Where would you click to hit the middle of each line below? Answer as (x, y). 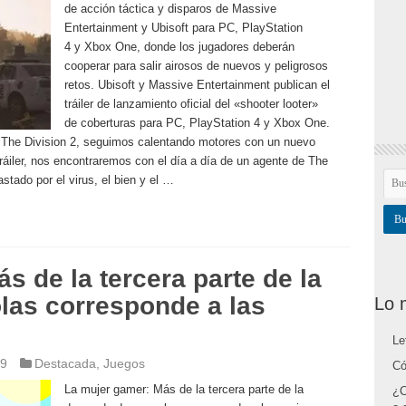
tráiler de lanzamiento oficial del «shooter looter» (191, 104)
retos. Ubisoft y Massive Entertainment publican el (197, 85)
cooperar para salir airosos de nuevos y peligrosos (196, 66)
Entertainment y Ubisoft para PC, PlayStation (183, 28)
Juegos (124, 363)
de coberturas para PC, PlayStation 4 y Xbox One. (197, 123)
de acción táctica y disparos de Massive (170, 9)
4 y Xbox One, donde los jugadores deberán (179, 47)
